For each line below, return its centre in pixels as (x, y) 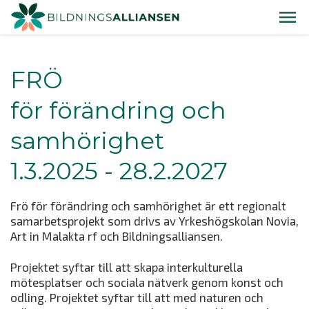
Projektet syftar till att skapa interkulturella (127, 267)
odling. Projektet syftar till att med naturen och (137, 297)
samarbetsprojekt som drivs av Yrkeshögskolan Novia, (154, 221)
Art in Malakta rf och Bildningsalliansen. (118, 236)
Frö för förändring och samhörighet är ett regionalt (148, 206)
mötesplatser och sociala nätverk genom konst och (147, 282)
